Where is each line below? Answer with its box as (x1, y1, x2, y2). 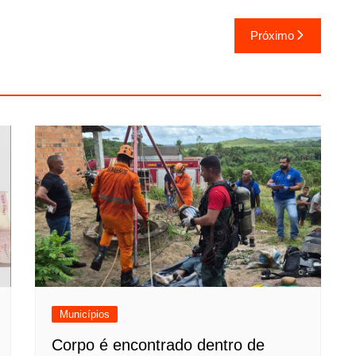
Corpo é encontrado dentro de (52, 335, 265, 354)
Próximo (250, 29, 294, 43)
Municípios (60, 308, 110, 320)
